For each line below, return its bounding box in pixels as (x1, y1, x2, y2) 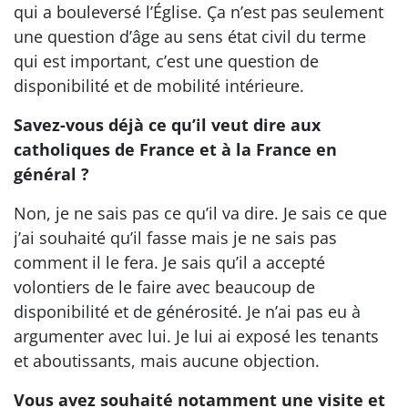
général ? (14, 163, 89, 185)
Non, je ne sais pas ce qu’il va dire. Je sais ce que (14, 202, 387, 224)
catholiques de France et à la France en (14, 138, 337, 160)
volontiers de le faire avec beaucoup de (14, 276, 315, 298)
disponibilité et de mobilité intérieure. (14, 75, 304, 97)
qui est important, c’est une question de (14, 50, 319, 72)
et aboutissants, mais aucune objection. (14, 350, 320, 372)
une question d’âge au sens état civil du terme (14, 25, 366, 47)
